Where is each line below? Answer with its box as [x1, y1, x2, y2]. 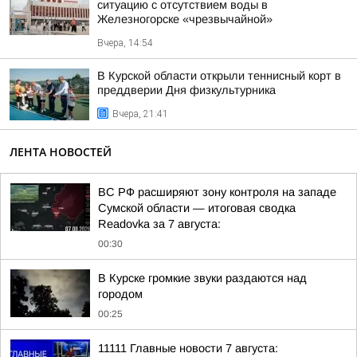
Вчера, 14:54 [97, 37, 153, 49]
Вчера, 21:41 [112, 108, 168, 120]
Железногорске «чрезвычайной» [97, 13, 273, 25]
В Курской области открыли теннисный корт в [97, 69, 341, 82]
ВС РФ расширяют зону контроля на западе [98, 186, 336, 198]
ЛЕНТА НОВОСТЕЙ [10, 144, 112, 159]
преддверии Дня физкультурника [97, 84, 276, 96]
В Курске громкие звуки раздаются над [98, 272, 307, 284]
